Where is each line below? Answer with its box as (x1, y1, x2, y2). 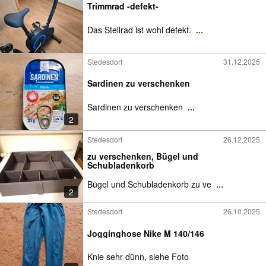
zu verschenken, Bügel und (87, 150, 198, 163)
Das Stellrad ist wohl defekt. (87, 24, 194, 36)
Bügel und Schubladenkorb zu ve (87, 178, 214, 191)
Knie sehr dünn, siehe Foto (87, 251, 189, 263)
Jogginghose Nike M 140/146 (87, 227, 204, 239)
